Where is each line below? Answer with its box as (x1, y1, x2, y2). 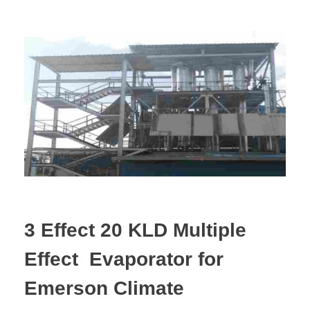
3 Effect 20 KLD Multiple (24, 219, 246, 241)
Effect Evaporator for (24, 248, 224, 271)
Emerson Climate (24, 277, 184, 300)
